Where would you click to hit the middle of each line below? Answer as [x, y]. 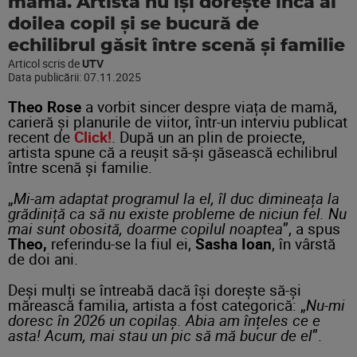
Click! [93, 136]
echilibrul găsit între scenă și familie [177, 45]
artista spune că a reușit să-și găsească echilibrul [173, 151]
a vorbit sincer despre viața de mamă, [209, 106]
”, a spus [312, 228]
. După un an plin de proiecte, [208, 136]
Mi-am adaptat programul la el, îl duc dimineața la [177, 198]
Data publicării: [46, 76]
